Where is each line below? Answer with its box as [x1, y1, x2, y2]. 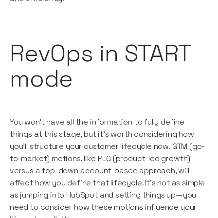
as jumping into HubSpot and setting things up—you [10, 190, 197, 200]
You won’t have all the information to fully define [10, 117, 185, 127]
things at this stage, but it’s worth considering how [10, 129, 194, 140]
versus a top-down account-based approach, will [10, 165, 189, 176]
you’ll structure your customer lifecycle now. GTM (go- [10, 141, 205, 152]
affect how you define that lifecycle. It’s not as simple [10, 178, 205, 188]
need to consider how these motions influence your [10, 202, 197, 213]
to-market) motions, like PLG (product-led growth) [10, 153, 191, 164]
